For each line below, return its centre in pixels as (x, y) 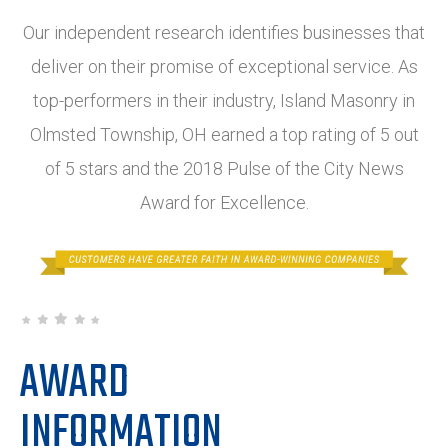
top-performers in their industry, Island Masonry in (224, 100)
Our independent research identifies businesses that (224, 32)
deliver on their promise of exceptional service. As (224, 66)
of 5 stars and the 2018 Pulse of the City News (224, 168)
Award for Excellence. (224, 202)
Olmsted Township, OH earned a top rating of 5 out (224, 134)
